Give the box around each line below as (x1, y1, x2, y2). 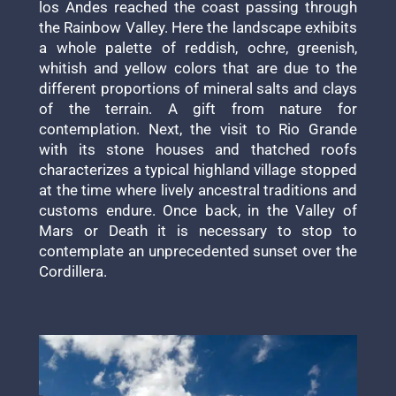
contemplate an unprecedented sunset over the (39, 241, 357, 260)
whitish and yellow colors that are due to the (39, 58, 357, 77)
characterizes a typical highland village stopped (39, 160, 357, 179)
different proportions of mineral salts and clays (39, 79, 357, 97)
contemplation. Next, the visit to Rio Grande (39, 119, 357, 138)
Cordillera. (39, 262, 107, 280)
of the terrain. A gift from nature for (39, 99, 357, 118)
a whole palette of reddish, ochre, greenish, (39, 38, 357, 57)
